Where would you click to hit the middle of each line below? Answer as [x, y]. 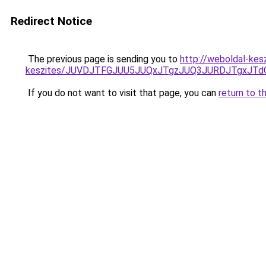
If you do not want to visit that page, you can [122, 93]
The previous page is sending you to [103, 59]
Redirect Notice [51, 21]
